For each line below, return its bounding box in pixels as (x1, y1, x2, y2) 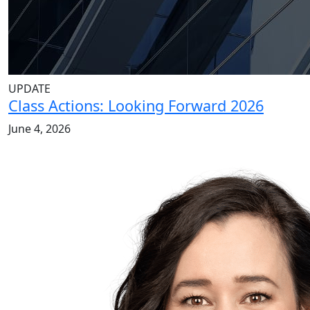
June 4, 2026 (8, 121, 71, 137)
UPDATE (8, 81, 51, 97)
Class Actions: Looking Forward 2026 (8, 95, 264, 116)
